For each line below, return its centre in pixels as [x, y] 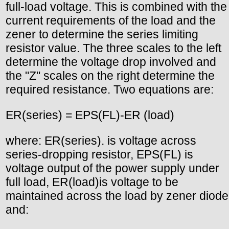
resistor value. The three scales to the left [113, 48]
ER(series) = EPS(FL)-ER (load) [90, 115]
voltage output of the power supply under [112, 168]
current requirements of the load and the [111, 20]
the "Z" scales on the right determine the [110, 75]
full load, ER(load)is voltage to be [92, 182]
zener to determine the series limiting [102, 34]
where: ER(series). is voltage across [101, 140]
